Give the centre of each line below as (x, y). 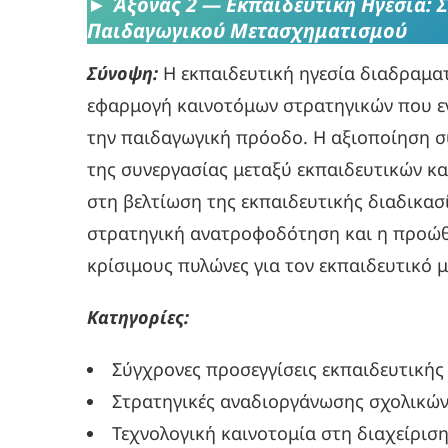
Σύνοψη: (122, 73)
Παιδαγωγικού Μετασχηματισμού (247, 31)
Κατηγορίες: (138, 317)
